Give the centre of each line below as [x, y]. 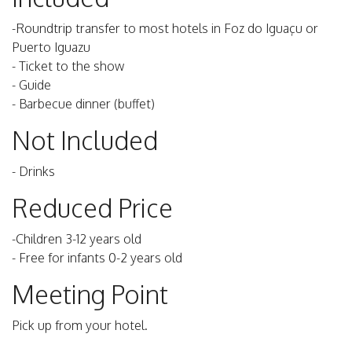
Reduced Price [92, 208]
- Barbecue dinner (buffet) [83, 104]
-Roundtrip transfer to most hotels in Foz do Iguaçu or [165, 29]
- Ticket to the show [68, 66]
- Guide [31, 85]
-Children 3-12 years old [77, 239]
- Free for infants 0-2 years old [97, 258]
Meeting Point [90, 295]
